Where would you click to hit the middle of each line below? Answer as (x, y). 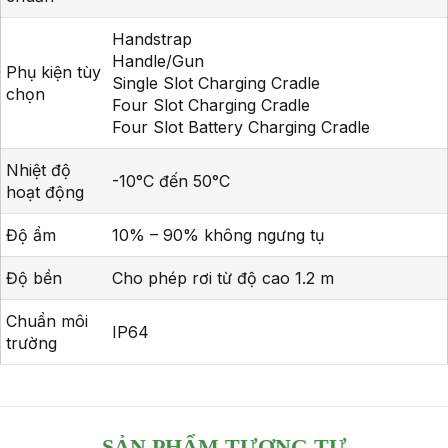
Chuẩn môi (47, 320)
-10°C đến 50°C (171, 180)
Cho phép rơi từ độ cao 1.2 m (223, 277)
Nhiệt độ (38, 169)
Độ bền (34, 277)
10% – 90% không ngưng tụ (218, 234)
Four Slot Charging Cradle (211, 104)
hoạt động (45, 191)
